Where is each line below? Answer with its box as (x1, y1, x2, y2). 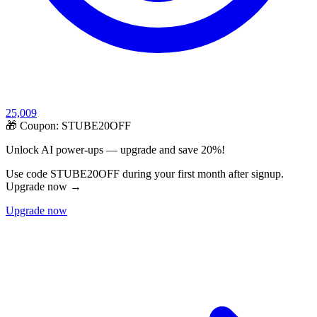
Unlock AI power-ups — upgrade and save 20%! (6, 144, 225, 156)
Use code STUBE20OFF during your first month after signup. (6, 168, 284, 180)
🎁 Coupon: (6, 120, 62, 132)
